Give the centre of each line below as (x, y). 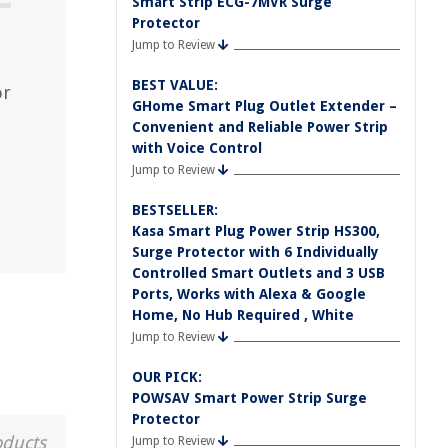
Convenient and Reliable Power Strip (260, 127)
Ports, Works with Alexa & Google (249, 294)
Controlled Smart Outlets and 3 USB (258, 273)
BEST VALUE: (175, 85)
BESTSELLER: (175, 210)
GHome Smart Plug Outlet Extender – (264, 106)
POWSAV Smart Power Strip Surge (249, 398)
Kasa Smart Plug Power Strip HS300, (256, 231)
